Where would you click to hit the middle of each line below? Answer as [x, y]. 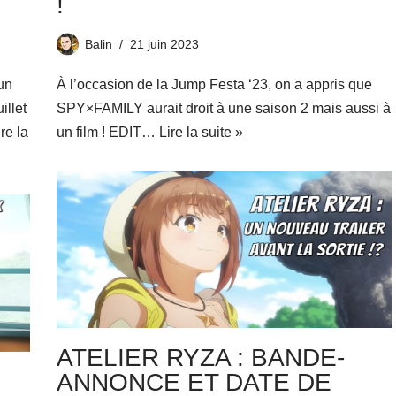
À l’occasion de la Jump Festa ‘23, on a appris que [214, 84]
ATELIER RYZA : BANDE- [200, 358]
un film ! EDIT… [107, 132]
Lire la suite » [201, 132]
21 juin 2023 [164, 44]
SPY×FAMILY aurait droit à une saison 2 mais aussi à [223, 108]
